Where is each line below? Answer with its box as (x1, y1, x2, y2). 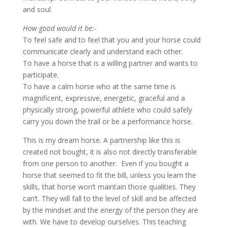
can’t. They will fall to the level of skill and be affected (22, 194, 196, 203)
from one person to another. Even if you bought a (22, 159, 188, 168)
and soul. (22, 5, 52, 14)
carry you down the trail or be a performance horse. (22, 117, 193, 126)
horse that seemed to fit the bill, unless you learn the (22, 170, 196, 180)
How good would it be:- (22, 23, 96, 33)
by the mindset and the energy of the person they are (22, 205, 198, 215)
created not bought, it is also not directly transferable (22, 147, 197, 157)
